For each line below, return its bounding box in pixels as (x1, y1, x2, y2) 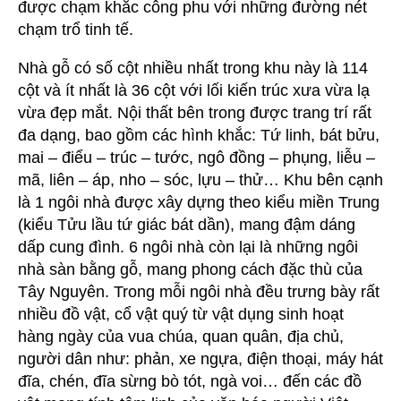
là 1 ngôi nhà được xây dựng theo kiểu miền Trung (18, 192, 380, 211)
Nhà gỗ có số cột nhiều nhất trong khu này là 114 (18, 58, 368, 77)
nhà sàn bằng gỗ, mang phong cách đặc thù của (18, 260, 363, 278)
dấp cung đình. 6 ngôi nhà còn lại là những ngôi (18, 237, 358, 256)
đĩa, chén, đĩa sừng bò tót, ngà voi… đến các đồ (18, 371, 362, 390)
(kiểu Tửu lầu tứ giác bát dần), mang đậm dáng (18, 215, 355, 234)
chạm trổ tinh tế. (18, 20, 133, 38)
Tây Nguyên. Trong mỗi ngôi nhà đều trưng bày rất (18, 282, 380, 301)
